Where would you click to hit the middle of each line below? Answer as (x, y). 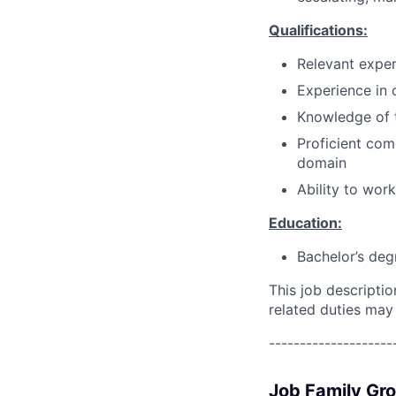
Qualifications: (318, 30)
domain (322, 163)
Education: (305, 223)
